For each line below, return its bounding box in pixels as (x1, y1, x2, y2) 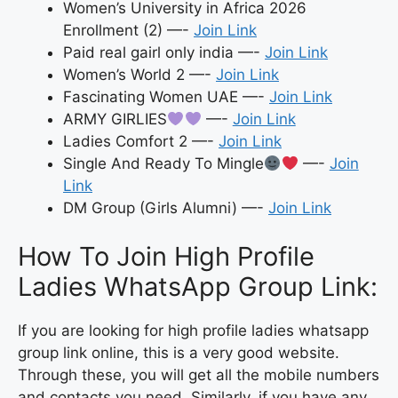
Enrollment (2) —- (63, 20, 194, 39)
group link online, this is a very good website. (18, 344, 339, 362)
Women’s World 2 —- (63, 65, 216, 84)
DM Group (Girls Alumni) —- (63, 198, 268, 217)
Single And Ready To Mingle (63, 154, 264, 172)
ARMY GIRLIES (63, 109, 167, 128)
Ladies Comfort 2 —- (63, 131, 219, 150)
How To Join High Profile (18, 241, 314, 273)
